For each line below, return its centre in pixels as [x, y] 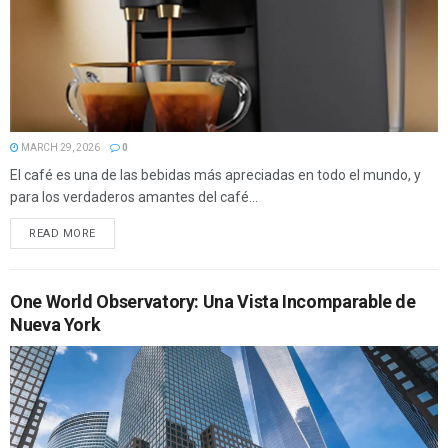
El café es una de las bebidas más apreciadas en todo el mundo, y [215, 175]
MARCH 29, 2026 [59, 148]
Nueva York [55, 325]
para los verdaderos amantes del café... [134, 197]
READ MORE [62, 234]
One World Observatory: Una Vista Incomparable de [213, 302]
